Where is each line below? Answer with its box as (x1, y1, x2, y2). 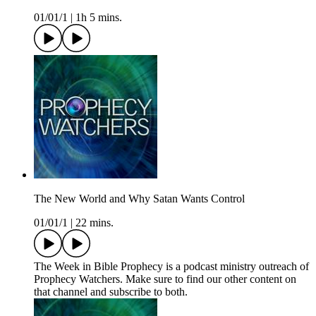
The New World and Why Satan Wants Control (34, 193, 245, 205)
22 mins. (75, 217, 114, 229)
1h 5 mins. (75, 11, 122, 24)
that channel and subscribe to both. (34, 286, 188, 298)
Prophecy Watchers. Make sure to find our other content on (34, 273, 296, 286)
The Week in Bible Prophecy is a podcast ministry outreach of (34, 260, 309, 273)
